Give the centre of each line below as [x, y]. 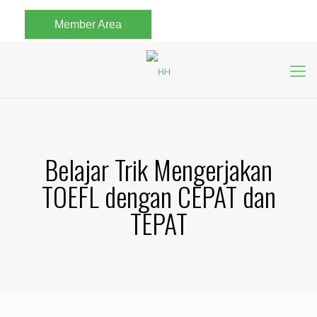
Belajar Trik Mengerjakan [158, 169]
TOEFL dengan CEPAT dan [158, 196]
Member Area [88, 24]
